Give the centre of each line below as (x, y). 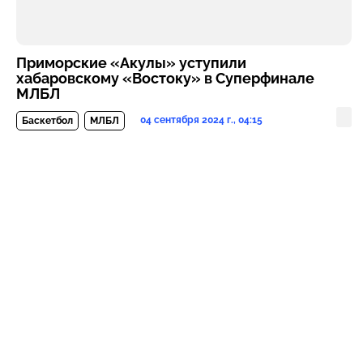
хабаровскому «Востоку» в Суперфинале (165, 78)
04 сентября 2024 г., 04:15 (201, 120)
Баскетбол (47, 120)
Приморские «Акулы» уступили (131, 62)
